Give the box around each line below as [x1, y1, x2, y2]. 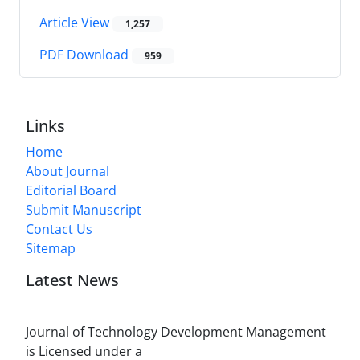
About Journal [26, 162, 109, 181]
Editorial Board [26, 182, 117, 200]
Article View [39, 13, 112, 31]
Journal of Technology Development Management [26, 323, 326, 342]
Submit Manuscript [26, 201, 141, 219]
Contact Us [26, 220, 92, 239]
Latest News [26, 269, 119, 292]
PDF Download [39, 46, 132, 64]
